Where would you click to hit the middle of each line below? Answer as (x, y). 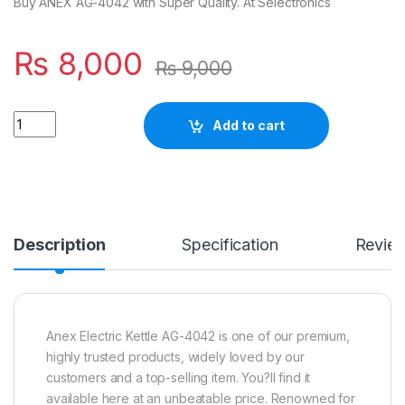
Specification (230, 244)
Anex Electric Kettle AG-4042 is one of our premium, (198, 335)
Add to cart (249, 126)
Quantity (40, 118)
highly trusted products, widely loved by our (175, 356)
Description (60, 244)
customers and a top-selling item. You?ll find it (179, 377)
